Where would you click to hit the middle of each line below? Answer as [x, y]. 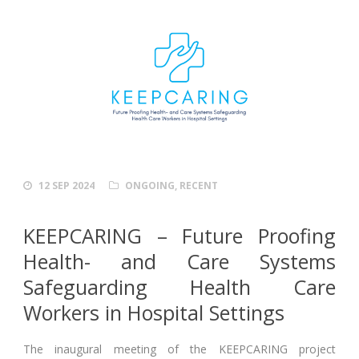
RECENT [199, 185]
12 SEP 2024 [67, 185]
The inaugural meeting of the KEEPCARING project [179, 349]
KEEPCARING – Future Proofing [179, 235]
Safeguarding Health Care [179, 286]
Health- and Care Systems [179, 261]
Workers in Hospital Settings [154, 312]
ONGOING [150, 185]
